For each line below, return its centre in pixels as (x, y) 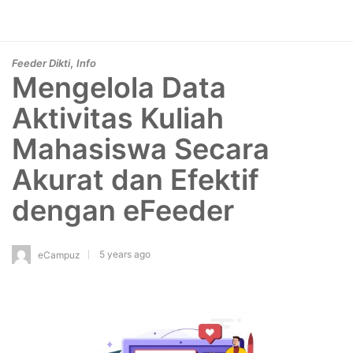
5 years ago (125, 254)
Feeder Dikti (41, 63)
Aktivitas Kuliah (118, 118)
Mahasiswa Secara (141, 149)
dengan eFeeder (123, 210)
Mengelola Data (119, 87)
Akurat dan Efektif (136, 180)
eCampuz (59, 255)
